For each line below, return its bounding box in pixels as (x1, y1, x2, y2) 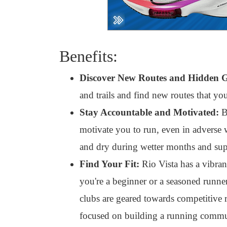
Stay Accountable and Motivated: (80, 107, 219, 118)
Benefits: (59, 47, 118, 65)
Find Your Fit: (80, 159, 139, 169)
